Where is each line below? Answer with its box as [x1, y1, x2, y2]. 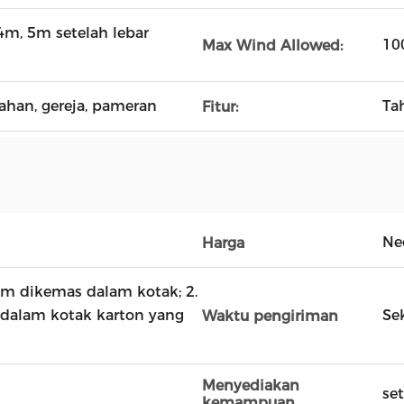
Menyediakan [202, 377, 299, 394]
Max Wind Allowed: [202, 36, 343, 54]
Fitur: [202, 97, 238, 115]
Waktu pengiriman [202, 307, 338, 325]
